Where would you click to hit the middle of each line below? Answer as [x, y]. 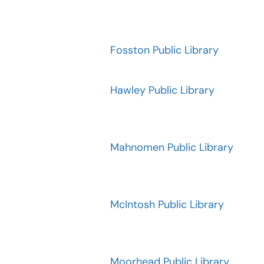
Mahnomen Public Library [172, 147]
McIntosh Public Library [167, 204]
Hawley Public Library [162, 90]
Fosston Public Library [164, 50]
